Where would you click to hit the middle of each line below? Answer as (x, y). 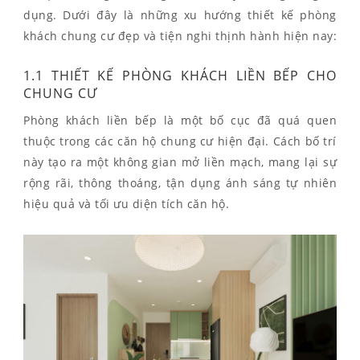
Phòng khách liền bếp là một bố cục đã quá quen (180, 120)
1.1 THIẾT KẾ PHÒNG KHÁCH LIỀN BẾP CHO (180, 76)
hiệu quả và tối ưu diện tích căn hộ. (126, 204)
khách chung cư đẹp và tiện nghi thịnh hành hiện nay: (180, 36)
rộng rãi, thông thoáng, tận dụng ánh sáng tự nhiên (180, 183)
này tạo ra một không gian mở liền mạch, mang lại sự (180, 162)
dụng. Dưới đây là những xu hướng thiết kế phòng (180, 15)
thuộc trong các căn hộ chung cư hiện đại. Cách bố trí (180, 141)
